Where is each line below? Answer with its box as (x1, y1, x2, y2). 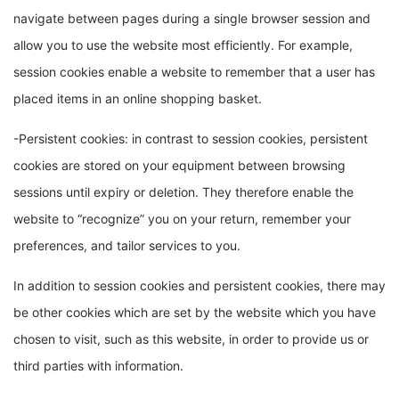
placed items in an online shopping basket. (13, 91, 262, 106)
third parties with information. (13, 358, 183, 373)
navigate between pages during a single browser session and (13, 11, 370, 26)
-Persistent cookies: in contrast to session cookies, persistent (13, 131, 368, 146)
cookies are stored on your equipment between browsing (13, 158, 346, 173)
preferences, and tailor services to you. (13, 238, 240, 253)
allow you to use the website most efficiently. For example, (13, 37, 353, 53)
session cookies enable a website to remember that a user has (13, 64, 375, 79)
